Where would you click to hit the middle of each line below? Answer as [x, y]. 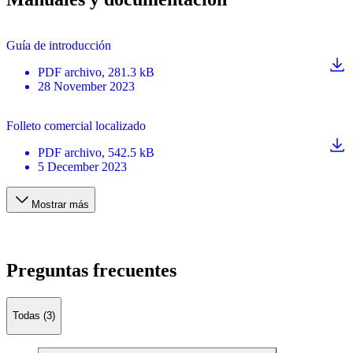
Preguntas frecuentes [91, 271]
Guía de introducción [59, 46]
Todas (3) [34, 316]
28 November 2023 [86, 87]
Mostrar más [60, 205]
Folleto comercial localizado [76, 126]
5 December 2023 [82, 167]
